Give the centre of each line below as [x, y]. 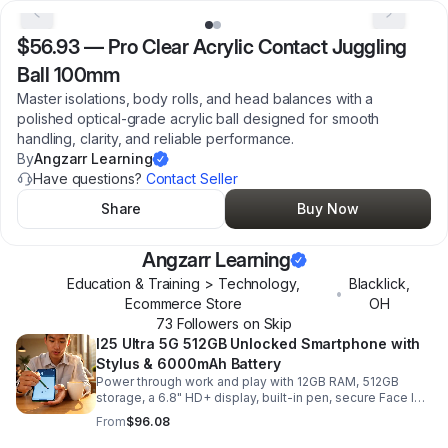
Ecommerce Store [183, 303]
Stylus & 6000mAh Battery [188, 363]
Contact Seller [191, 178]
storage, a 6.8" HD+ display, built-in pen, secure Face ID [259, 397]
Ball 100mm [68, 75]
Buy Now [328, 208]
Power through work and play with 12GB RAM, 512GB [247, 381]
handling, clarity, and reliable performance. [156, 138]
